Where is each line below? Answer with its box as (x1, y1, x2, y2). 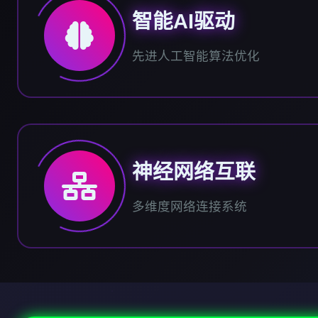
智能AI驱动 (132, 10, 235, 33)
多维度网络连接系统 (132, 199, 247, 214)
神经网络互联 (132, 160, 256, 183)
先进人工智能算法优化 (132, 49, 260, 63)
